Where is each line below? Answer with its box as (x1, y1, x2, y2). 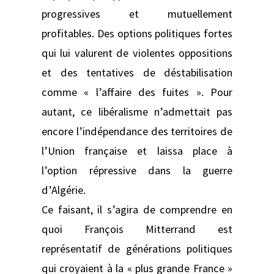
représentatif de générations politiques (42, 241, 232, 256)
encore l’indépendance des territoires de (42, 124, 232, 138)
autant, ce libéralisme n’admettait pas (42, 104, 232, 119)
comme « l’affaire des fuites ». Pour (42, 84, 232, 99)
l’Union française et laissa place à (42, 143, 232, 158)
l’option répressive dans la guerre (42, 163, 232, 177)
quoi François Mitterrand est (42, 221, 232, 236)
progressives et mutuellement (42, 6, 232, 21)
